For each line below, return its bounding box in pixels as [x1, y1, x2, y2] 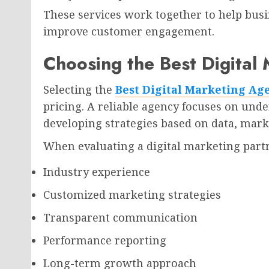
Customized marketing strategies [43, 187, 221, 202]
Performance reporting [43, 233, 166, 247]
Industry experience [43, 165, 150, 179]
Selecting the [43, 82, 115, 97]
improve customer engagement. [43, 24, 214, 38]
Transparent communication [43, 210, 198, 225]
